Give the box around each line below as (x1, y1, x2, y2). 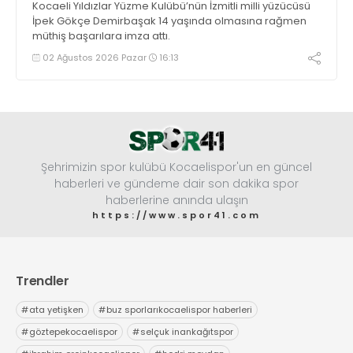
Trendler (16, 272, 69, 291)
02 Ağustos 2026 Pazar (40, 50, 149, 64)
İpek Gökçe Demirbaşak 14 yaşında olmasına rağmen (32, 13, 307, 28)
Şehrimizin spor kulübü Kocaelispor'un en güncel (41, 159, 312, 176)
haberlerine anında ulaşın (105, 192, 248, 209)
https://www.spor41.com (92, 209, 261, 222)
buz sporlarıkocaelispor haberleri (106, 303, 252, 317)
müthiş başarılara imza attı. (32, 28, 170, 43)
